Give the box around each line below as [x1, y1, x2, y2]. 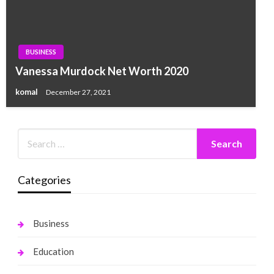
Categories [17, 172, 71, 187]
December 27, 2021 [46, 87, 111, 97]
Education [32, 245, 74, 257]
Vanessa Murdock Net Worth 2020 [15, 64, 188, 78]
